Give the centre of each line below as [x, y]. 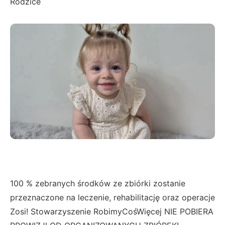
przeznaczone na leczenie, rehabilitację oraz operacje [113, 198]
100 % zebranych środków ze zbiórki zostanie [98, 184]
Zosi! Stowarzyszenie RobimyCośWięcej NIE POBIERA [112, 212]
